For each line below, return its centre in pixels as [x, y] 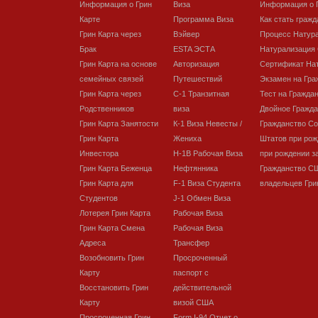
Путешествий [198, 78]
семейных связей [111, 78]
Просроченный [200, 257]
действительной [202, 287]
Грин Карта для [106, 183]
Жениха [187, 138]
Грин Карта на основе [118, 64]
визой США [193, 302]
